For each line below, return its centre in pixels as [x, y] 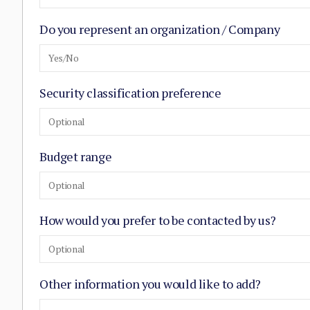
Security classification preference [130, 93]
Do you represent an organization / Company [160, 29]
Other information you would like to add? [150, 284]
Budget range [76, 156]
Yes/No [64, 58]
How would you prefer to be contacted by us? [158, 220]
